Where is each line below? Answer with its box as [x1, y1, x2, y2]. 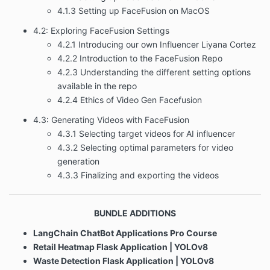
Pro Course [168, 228, 217, 239]
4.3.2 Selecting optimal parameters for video [57, 142, 233, 152]
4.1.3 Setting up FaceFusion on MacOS [57, 5, 210, 16]
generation [57, 155, 99, 166]
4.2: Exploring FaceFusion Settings [33, 25, 169, 36]
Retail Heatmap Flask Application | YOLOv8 [33, 242, 208, 253]
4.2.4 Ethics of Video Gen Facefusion [57, 94, 204, 105]
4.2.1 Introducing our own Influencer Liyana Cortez [57, 39, 256, 49]
